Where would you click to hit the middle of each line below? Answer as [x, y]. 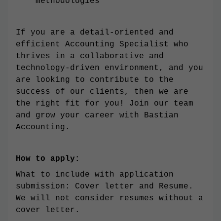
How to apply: [48, 159]
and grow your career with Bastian [97, 116]
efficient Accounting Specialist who [102, 45]
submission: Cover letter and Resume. [105, 187]
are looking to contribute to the [95, 80]
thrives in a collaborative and [90, 56]
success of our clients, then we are [102, 92]
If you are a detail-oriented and [95, 33]
